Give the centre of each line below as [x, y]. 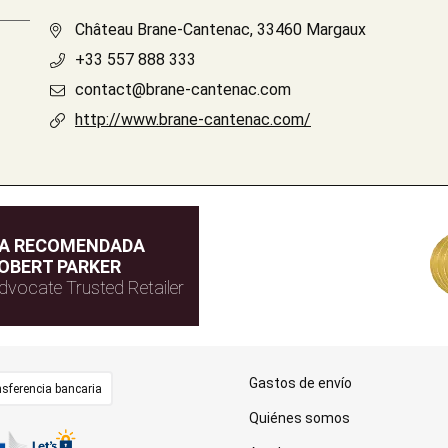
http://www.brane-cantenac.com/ [193, 119]
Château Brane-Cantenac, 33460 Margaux [220, 29]
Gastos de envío [300, 383]
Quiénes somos [299, 418]
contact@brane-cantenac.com [183, 89]
